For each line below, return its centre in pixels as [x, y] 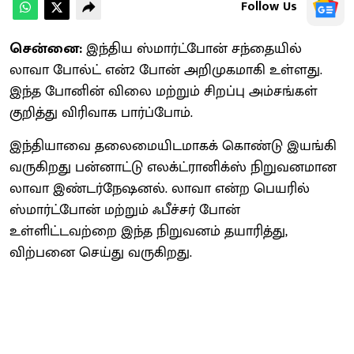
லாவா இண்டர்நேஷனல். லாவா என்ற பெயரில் [160, 188]
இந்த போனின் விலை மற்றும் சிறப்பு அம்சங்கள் [164, 91]
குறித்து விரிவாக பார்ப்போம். [101, 113]
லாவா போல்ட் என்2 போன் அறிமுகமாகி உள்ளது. [166, 70]
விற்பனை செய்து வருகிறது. [101, 252]
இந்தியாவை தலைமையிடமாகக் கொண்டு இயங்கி [173, 146]
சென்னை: [46, 49]
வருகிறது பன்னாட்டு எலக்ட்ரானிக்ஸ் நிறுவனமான [173, 167]
